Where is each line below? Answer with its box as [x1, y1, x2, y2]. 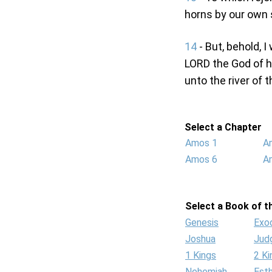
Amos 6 [185, 154, 217, 165]
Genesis [185, 217, 219, 228]
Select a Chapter [185, 121, 262, 133]
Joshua [185, 233, 216, 245]
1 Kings [185, 250, 216, 261]
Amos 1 [185, 137, 217, 149]
